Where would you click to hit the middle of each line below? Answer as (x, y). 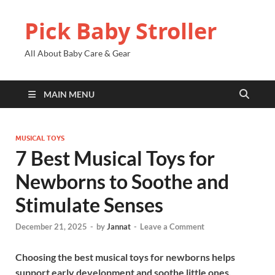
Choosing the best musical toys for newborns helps (125, 257)
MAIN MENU (69, 94)
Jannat (119, 227)
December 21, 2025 (51, 227)
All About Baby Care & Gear (78, 53)
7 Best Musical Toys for (115, 158)
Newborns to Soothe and (122, 181)
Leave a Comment (172, 227)
